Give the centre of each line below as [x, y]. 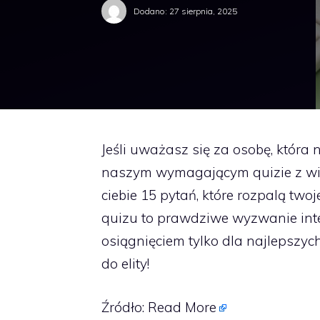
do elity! [125, 264]
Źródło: [125, 307]
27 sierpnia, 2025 [203, 11]
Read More [182, 307]
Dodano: [151, 11]
